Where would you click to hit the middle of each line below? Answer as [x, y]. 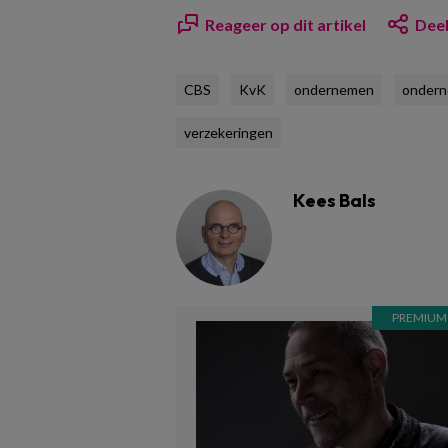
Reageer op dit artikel [285, 24]
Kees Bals [334, 200]
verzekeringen [228, 132]
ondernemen [334, 89]
